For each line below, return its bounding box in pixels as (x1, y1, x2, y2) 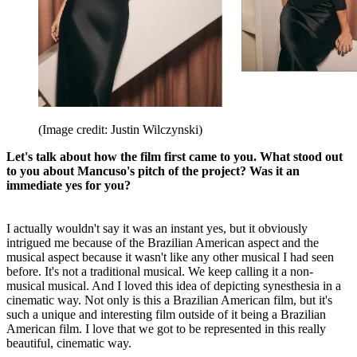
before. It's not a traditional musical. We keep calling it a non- (6, 265, 313, 279)
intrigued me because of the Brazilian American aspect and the (6, 236, 319, 250)
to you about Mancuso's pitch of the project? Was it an (6, 164, 300, 178)
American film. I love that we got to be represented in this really (6, 322, 326, 336)
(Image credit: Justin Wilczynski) (38, 123, 202, 137)
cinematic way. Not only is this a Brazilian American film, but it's (6, 293, 332, 308)
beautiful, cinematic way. (6, 336, 131, 351)
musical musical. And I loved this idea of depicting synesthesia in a (6, 279, 341, 293)
